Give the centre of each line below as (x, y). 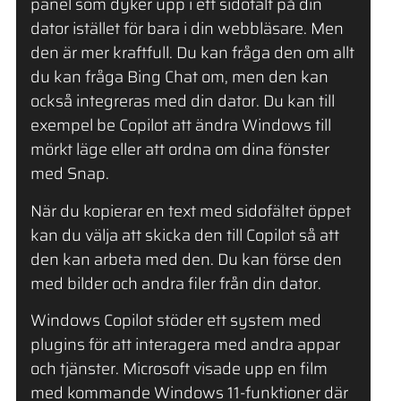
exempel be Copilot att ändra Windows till (180, 126)
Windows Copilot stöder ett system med (175, 321)
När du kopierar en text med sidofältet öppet (190, 211)
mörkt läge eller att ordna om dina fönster (179, 150)
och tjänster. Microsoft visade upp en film (179, 369)
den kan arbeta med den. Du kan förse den (186, 259)
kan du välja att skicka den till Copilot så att (184, 235)
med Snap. (69, 174)
